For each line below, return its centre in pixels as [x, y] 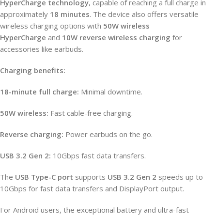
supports [90, 177]
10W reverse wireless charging [116, 37]
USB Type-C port [44, 177]
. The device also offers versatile [144, 14]
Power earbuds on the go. [108, 134]
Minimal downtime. [111, 91]
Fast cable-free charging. [91, 113]
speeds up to [180, 177]
